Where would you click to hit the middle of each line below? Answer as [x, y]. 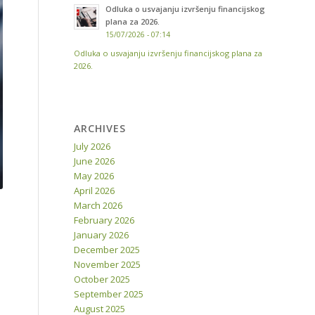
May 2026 [94, 176]
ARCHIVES [100, 129]
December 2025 [107, 250]
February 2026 [104, 220]
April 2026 [95, 191]
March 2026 [98, 206]
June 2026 [95, 161]
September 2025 [109, 294]
